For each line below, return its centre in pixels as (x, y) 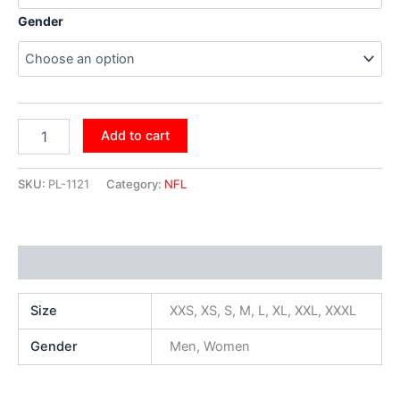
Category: (135, 183)
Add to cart (135, 136)
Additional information (89, 263)
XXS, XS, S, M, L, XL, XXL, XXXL (262, 311)
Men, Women (209, 347)
